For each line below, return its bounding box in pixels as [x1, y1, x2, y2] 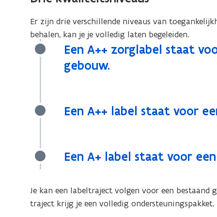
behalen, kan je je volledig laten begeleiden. [30, 29, 190, 40]
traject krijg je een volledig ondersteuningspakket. [30, 198, 215, 209]
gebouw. [64, 58, 110, 73]
